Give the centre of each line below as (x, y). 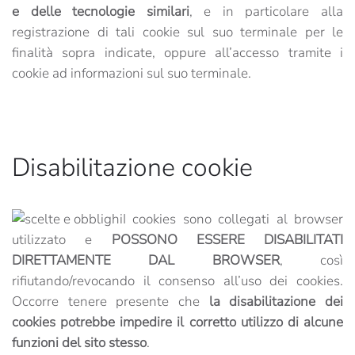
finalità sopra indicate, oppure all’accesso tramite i (177, 53)
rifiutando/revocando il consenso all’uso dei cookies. (177, 281)
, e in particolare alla (266, 11)
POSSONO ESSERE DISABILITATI (227, 240)
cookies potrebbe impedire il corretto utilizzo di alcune (177, 322)
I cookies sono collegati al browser (233, 219)
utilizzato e (62, 240)
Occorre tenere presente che (111, 302)
